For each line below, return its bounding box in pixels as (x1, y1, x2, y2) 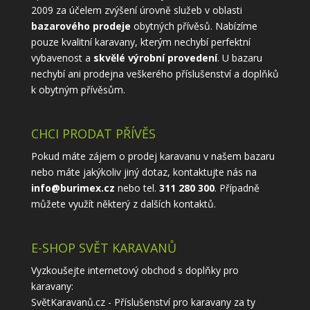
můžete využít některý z (30, 197, 140, 210)
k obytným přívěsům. (30, 82, 125, 96)
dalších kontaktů (140, 197, 214, 210)
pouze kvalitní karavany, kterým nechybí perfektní (30, 35, 250, 48)
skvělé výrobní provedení (93, 51, 217, 64)
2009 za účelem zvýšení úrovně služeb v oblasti (30, 3, 242, 17)
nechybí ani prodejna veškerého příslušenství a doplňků (30, 66, 279, 80)
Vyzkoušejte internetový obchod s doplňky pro (30, 263, 239, 277)
